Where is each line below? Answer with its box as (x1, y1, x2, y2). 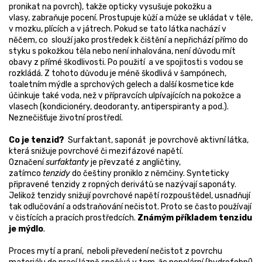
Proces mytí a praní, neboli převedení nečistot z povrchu (9, 246, 222, 257)
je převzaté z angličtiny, (89, 157, 182, 168)
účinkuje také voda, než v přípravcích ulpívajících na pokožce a (9, 91, 241, 101)
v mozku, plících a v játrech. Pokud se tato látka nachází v (9, 24, 226, 35)
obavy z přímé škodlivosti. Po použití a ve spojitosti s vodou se (9, 57, 243, 68)
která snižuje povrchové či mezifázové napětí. (9, 146, 183, 157)
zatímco (9, 168, 43, 179)
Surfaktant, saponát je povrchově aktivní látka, (64, 135, 249, 146)
